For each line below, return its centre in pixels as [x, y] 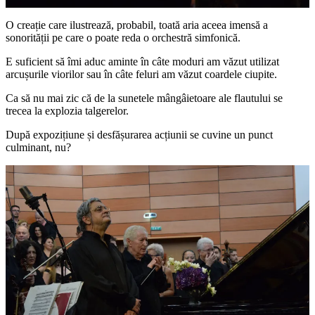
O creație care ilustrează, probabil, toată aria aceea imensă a [137, 25]
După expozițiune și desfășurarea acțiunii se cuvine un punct [139, 135]
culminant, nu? [38, 148]
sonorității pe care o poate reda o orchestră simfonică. [123, 38]
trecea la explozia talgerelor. [67, 111]
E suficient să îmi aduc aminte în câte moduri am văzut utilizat [142, 62]
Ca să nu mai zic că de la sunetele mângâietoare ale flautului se [144, 98]
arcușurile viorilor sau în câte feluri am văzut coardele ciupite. [141, 75]
